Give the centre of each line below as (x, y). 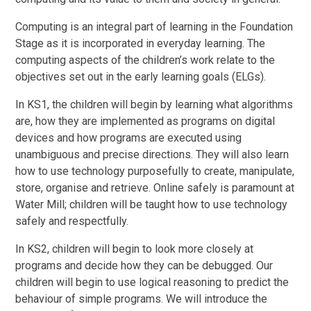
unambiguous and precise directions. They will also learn (152, 155)
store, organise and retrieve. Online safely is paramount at (155, 188)
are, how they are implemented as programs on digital (145, 121)
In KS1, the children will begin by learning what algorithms (154, 105)
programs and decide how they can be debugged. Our (144, 266)
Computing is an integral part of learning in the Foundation (154, 27)
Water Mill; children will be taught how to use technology (152, 205)
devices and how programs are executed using (129, 138)
